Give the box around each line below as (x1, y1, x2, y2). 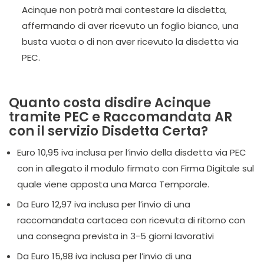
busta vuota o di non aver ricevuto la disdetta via (22, 35, 239, 48)
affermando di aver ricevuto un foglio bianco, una (22, 19, 239, 32)
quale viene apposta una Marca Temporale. (17, 178, 209, 190)
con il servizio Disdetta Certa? (9, 122, 208, 140)
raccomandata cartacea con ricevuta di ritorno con (17, 214, 245, 226)
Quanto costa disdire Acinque (9, 94, 211, 112)
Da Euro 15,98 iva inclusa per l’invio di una (17, 250, 192, 262)
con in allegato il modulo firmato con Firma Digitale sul (17, 162, 254, 174)
